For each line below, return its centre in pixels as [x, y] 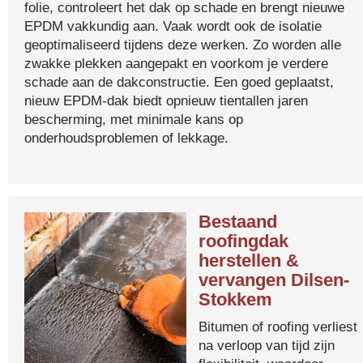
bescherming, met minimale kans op [134, 119]
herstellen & [249, 261]
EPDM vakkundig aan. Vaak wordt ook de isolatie [173, 26]
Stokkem [235, 299]
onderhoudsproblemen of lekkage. [126, 138]
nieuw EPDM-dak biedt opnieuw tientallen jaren [166, 100]
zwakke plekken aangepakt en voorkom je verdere [176, 63]
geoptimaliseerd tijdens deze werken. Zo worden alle [183, 45]
